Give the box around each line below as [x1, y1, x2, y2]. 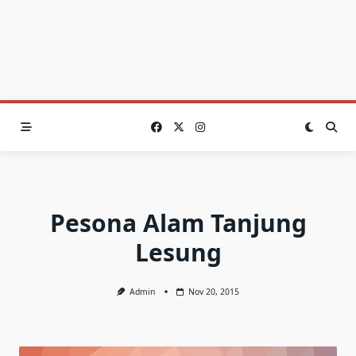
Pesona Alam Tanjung [49, 207, 307, 239]
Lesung [134, 236, 222, 269]
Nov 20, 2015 [188, 286, 240, 297]
